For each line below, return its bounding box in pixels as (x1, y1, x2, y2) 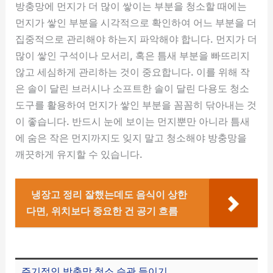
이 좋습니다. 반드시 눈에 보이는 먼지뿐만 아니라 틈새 (15, 115, 250, 127)
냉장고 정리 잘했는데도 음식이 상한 (31, 188, 188, 201)
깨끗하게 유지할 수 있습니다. (15, 147, 143, 160)
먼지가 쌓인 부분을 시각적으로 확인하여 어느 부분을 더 (15, 16, 257, 29)
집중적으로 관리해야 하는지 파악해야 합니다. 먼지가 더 (15, 32, 258, 45)
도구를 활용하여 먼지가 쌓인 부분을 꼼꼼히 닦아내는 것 (15, 98, 257, 111)
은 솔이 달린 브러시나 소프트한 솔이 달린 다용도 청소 (15, 82, 250, 94)
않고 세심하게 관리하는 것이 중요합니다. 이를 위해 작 (15, 65, 250, 78)
